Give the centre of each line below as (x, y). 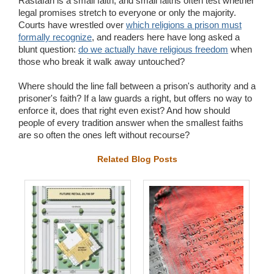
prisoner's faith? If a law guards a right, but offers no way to (135, 98)
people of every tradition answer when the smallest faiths (131, 122)
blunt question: (48, 49)
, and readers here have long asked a (166, 37)
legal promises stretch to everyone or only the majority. (127, 12)
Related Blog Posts (137, 159)
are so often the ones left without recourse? (104, 135)
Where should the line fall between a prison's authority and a (137, 86)
